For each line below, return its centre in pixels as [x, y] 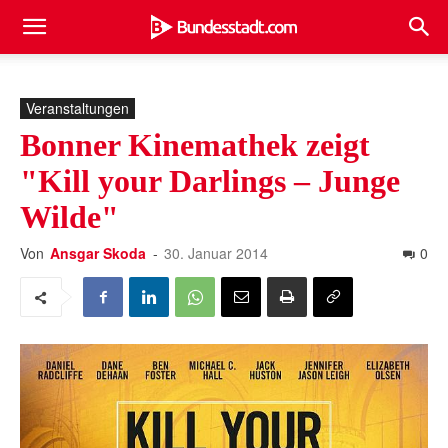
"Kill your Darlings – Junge [210, 181]
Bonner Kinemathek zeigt [195, 145]
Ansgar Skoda [98, 253]
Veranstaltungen [77, 108]
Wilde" [69, 217]
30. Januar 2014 [216, 253]
